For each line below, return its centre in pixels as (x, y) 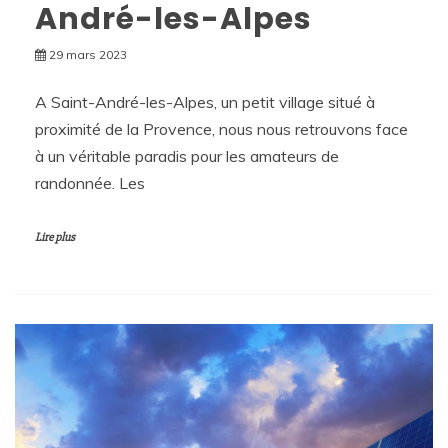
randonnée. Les (90, 183)
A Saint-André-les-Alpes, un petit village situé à (205, 102)
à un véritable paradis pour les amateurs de (187, 156)
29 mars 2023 (88, 55)
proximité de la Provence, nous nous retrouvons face (221, 129)
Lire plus (55, 238)
